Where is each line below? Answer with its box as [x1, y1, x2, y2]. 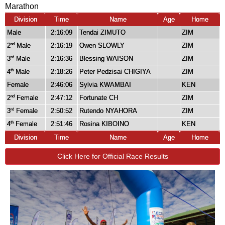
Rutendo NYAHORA [79, 107, 137, 115]
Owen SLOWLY [79, 42, 125, 50]
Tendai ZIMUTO [79, 29, 126, 37]
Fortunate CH [79, 94, 118, 102]
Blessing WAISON [79, 55, 133, 63]
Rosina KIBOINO [79, 120, 129, 128]
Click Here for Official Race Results [57, 152, 168, 161]
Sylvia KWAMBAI [79, 81, 131, 89]
